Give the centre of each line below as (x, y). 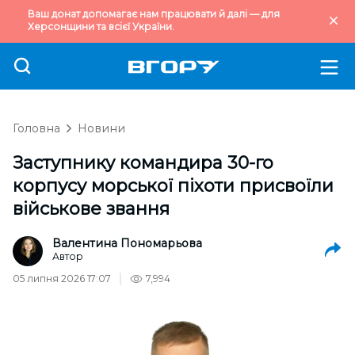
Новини (101, 128)
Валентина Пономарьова (127, 243)
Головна (36, 128)
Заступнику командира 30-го (143, 163)
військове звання (91, 209)
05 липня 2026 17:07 (62, 279)
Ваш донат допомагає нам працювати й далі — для (154, 14)
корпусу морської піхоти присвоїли (173, 186)
